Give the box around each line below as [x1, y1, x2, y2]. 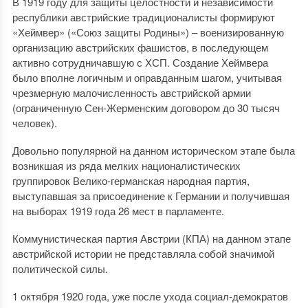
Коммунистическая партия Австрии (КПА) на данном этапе [12, 231, 291, 245]
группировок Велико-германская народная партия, [12, 173, 250, 188]
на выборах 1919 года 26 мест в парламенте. [12, 203, 224, 218]
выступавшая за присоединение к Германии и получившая [12, 188, 289, 203]
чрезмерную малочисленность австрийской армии [12, 85, 251, 100]
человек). [12, 115, 57, 130]
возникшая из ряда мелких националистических [12, 158, 241, 173]
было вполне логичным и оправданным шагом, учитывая [12, 70, 282, 85]
